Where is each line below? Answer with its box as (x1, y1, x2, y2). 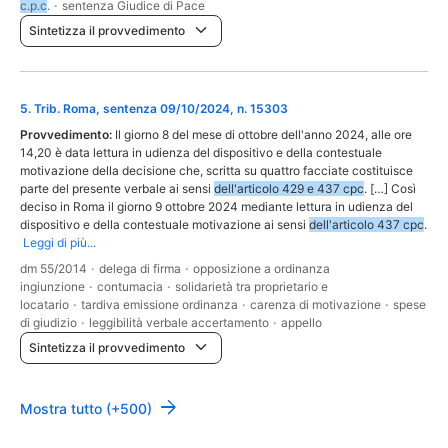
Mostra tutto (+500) (20, 399, 152, 417)
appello (281, 315, 322, 331)
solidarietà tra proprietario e (175, 279, 328, 295)
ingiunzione (20, 279, 85, 295)
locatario (20, 297, 69, 313)
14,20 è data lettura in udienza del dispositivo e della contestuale (20, 145, 382, 161)
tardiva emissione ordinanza (81, 297, 238, 313)
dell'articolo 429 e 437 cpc (214, 181, 364, 197)
